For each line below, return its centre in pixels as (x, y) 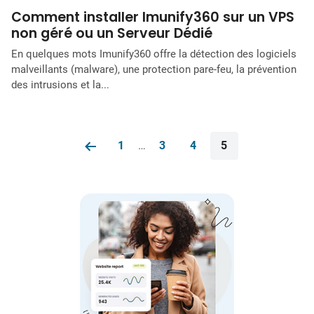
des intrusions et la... (60, 84)
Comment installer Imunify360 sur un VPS (153, 18)
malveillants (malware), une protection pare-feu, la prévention (154, 69)
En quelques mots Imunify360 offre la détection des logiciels (154, 54)
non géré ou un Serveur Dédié (114, 34)
